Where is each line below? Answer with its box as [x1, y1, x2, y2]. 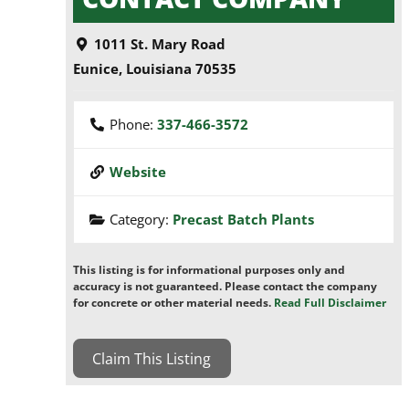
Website [110, 163, 167, 182]
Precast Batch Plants [173, 210, 315, 229]
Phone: [110, 115, 158, 134]
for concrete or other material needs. [73, 295, 275, 311]
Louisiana [126, 59, 193, 79]
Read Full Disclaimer [274, 295, 387, 311]
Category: [110, 210, 173, 229]
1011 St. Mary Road [94, 35, 226, 54]
